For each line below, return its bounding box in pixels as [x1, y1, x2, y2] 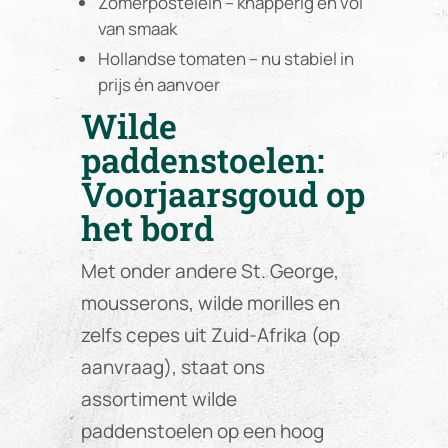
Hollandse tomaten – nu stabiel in [97, 46, 354, 70]
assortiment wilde [80, 385, 237, 412]
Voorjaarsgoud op [80, 170, 365, 216]
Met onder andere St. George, [80, 257, 339, 284]
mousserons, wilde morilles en [80, 289, 340, 316]
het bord [80, 204, 214, 250]
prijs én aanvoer [97, 72, 220, 96]
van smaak [97, 16, 177, 40]
